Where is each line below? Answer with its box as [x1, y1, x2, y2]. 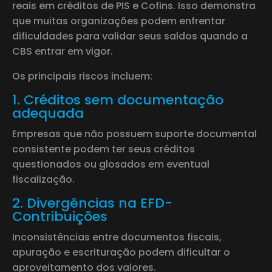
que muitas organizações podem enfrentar [12, 13, 225, 28]
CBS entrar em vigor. [12, 44, 113, 58]
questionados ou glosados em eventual [12, 157, 209, 171]
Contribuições [12, 206, 107, 226]
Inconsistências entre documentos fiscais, [12, 229, 222, 244]
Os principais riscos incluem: [12, 69, 152, 83]
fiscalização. [12, 172, 75, 186]
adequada [12, 103, 84, 123]
